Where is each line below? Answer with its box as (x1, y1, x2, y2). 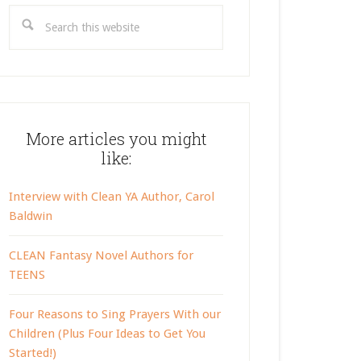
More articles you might (25, 128, 207, 150)
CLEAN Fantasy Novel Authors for (9, 248, 193, 263)
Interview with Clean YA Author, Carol (9, 189, 214, 205)
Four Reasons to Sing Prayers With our (9, 307, 221, 322)
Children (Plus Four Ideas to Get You (9, 326, 205, 342)
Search (8, 6, 45, 22)
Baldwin (9, 209, 52, 224)
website (8, 45, 51, 60)
